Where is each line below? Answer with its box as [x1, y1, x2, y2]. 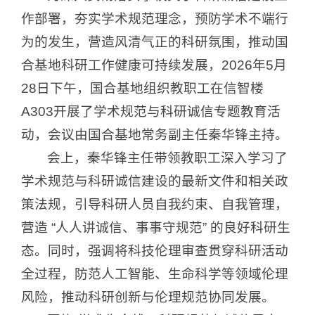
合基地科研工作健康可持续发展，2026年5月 [21, 57, 287, 72]
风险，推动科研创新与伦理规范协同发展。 [21, 289, 275, 304]
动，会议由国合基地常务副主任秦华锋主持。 [21, 127, 288, 142]
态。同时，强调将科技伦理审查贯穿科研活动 [21, 243, 288, 258]
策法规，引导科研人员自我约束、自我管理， [21, 196, 288, 212]
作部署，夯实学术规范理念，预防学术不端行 [21, 11, 288, 26]
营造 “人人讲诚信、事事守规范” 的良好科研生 [21, 219, 290, 235]
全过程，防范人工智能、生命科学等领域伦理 [21, 266, 288, 281]
